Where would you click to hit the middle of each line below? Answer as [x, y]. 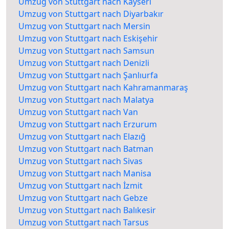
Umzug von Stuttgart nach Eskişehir [88, 39]
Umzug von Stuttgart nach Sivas [81, 161]
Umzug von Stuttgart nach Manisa [85, 174]
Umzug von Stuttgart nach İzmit [81, 186]
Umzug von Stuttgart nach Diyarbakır [91, 14]
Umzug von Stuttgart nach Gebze [83, 198]
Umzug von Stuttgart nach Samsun [86, 51]
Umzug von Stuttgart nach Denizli [84, 63]
